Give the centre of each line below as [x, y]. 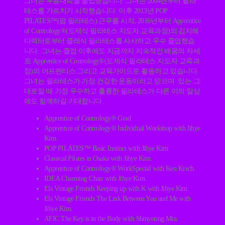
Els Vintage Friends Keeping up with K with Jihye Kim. [117, 188]
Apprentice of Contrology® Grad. [88, 118]
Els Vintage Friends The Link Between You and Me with [118, 198]
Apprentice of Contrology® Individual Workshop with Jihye [122, 128]
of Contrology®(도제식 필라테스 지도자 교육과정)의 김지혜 [111, 31]
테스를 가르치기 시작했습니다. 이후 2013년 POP [96, 11]
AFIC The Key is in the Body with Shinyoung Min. [111, 218]
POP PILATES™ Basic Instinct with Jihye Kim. [107, 148]
